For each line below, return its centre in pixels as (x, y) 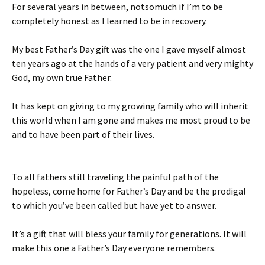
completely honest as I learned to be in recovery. (109, 21)
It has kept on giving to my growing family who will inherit (130, 106)
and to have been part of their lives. (83, 134)
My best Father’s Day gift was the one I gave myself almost (129, 49)
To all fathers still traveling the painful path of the (115, 177)
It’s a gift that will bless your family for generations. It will (129, 234)
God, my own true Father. (62, 77)
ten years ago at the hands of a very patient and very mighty (132, 63)
